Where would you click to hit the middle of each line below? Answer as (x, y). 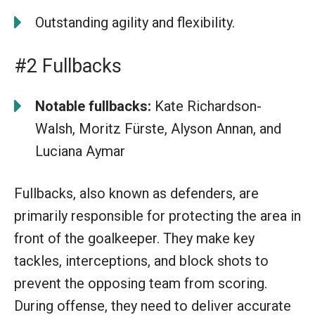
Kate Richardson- (206, 106)
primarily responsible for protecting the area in (157, 216)
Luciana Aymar (80, 151)
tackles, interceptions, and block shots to (141, 261)
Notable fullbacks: (93, 106)
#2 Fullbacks (68, 66)
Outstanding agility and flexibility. (135, 22)
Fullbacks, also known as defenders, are (136, 193)
